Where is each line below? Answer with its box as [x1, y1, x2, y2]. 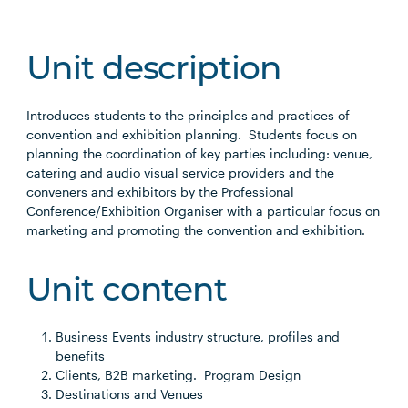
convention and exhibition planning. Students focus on [26, 127, 358, 142]
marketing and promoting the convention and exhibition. [26, 222, 366, 238]
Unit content [26, 276, 228, 309]
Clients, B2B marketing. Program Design [56, 367, 301, 382]
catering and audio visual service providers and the [26, 165, 335, 180]
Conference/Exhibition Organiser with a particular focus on [26, 203, 381, 219]
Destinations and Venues [56, 386, 204, 402]
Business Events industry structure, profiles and [56, 329, 341, 344]
